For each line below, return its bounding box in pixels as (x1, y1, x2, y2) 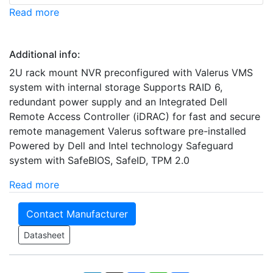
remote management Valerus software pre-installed (9, 125, 246, 138)
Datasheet (24, 230, 65, 241)
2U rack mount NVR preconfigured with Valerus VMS (9, 66, 253, 79)
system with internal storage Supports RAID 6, (9, 81, 222, 94)
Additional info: (9, 48, 80, 61)
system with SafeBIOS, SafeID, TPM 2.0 (9, 154, 190, 167)
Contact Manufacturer (26, 208, 128, 221)
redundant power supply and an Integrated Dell (9, 96, 227, 108)
